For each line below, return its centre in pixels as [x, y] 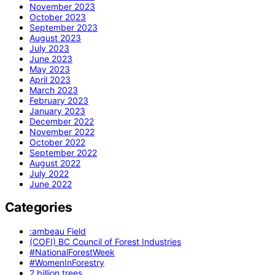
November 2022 [62, 131]
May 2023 [50, 69]
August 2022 [55, 163]
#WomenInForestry [67, 262]
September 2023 [64, 27]
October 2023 [58, 17]
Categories [39, 207]
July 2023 [49, 48]
